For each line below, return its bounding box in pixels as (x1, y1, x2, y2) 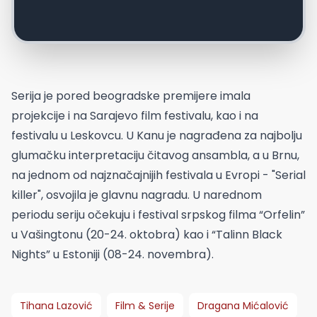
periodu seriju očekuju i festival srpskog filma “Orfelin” (11, 206, 305, 223)
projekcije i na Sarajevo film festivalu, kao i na (11, 107, 258, 124)
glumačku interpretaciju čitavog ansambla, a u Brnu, (11, 146, 299, 163)
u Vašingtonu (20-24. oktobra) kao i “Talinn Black (11, 226, 282, 243)
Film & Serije (115, 298, 175, 313)
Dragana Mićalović (197, 298, 289, 313)
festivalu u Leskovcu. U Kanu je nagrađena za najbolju (11, 127, 302, 144)
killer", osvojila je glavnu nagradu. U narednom (11, 186, 262, 203)
